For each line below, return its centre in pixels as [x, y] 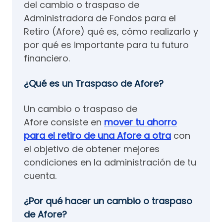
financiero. [47, 58]
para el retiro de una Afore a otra [97, 135]
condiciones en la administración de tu [110, 162]
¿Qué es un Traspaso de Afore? [94, 83]
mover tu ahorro [140, 122]
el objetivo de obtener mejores [92, 149]
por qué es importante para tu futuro [106, 45]
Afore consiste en [64, 122]
